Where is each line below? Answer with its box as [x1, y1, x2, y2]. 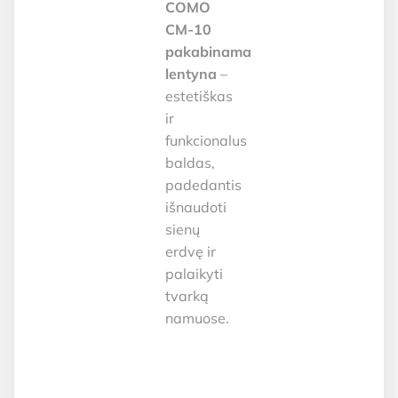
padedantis [165, 175, 243, 194]
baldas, [165, 153, 216, 171]
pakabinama [165, 42, 252, 60]
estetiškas [165, 86, 234, 105]
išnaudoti [165, 197, 227, 216]
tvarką [165, 286, 210, 305]
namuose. [165, 308, 230, 327]
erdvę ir [165, 242, 217, 260]
